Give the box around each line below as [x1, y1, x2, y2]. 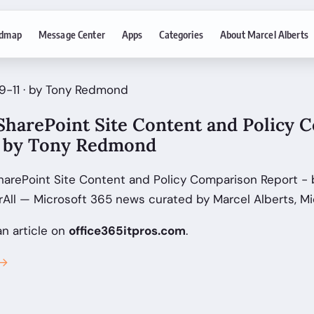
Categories [159, 27, 203, 41]
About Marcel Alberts [219, 27, 308, 41]
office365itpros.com [69, 223, 186, 239]
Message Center [38, 27, 105, 41]
